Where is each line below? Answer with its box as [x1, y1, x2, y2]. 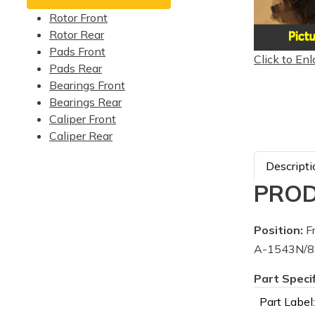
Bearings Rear [49, 95, 122, 109]
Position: [254, 222, 303, 237]
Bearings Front [49, 78, 125, 92]
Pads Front [49, 44, 105, 58]
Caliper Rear [49, 129, 112, 143]
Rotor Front [49, 11, 108, 25]
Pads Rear [49, 61, 102, 75]
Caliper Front [49, 112, 116, 126]
